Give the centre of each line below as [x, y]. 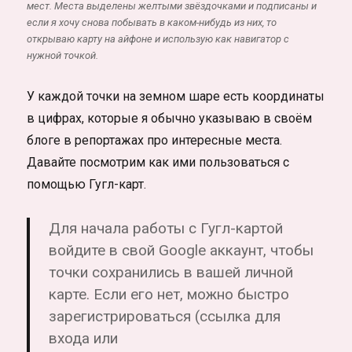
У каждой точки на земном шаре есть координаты [176, 96]
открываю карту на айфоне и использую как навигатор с [158, 38]
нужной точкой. [63, 55]
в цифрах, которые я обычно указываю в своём [170, 118]
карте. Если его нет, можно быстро [169, 294]
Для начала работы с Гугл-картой [166, 228]
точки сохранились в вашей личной [171, 272]
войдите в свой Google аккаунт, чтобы [181, 250]
